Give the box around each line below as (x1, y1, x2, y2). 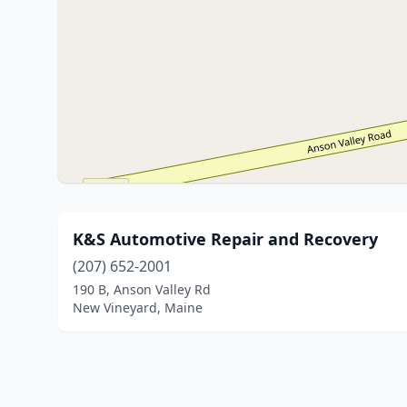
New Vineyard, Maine (73, 299, 203, 316)
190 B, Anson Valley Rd (73, 281, 211, 298)
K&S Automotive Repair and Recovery (73, 228, 378, 250)
